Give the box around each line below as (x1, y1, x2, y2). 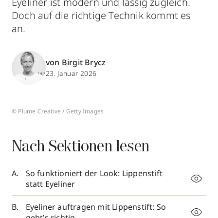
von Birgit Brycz (46, 56, 106, 68)
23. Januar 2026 (46, 68, 96, 78)
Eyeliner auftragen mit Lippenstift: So (25, 201, 166, 212)
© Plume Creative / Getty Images (12, 107, 104, 115)
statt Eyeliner (25, 179, 75, 189)
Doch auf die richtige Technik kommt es (12, 9, 191, 22)
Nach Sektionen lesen (12, 140, 149, 155)
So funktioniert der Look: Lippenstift (25, 168, 163, 179)
